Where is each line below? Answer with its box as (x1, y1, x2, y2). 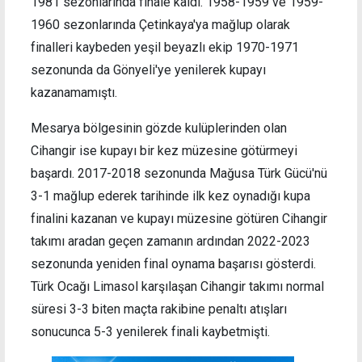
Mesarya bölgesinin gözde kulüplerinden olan (31, 120, 287, 137)
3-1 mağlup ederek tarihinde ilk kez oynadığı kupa (31, 188, 310, 204)
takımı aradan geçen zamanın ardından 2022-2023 (31, 234, 310, 250)
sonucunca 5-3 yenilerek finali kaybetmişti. (31, 324, 270, 340)
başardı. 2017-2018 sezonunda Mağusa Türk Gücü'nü (31, 166, 327, 182)
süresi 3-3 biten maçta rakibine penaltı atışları (31, 301, 287, 318)
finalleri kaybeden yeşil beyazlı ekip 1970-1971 (31, 40, 299, 56)
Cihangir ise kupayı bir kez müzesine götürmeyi (31, 143, 297, 159)
